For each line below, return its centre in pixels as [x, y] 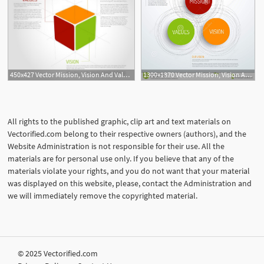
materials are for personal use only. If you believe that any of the [121, 159]
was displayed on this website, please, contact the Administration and [130, 184]
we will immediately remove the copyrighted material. [103, 196]
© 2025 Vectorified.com [58, 253]
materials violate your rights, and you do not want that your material [129, 171]
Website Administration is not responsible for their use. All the [116, 146]
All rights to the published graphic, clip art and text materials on [119, 122]
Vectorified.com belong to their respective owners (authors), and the [127, 134]
